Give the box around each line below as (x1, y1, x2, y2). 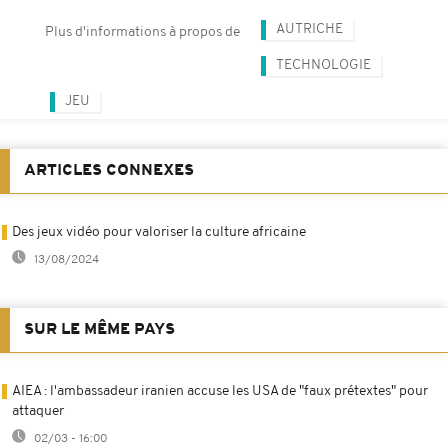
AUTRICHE (276, 21, 343, 37)
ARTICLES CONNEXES (24, 162, 194, 179)
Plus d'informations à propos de (45, 24, 240, 40)
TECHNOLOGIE (276, 57, 371, 73)
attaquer (12, 403, 64, 419)
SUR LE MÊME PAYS (24, 321, 175, 338)
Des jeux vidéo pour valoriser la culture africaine (12, 224, 306, 240)
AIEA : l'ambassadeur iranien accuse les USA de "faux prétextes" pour (12, 383, 428, 399)
